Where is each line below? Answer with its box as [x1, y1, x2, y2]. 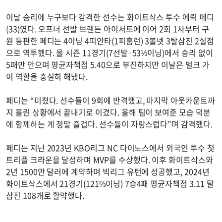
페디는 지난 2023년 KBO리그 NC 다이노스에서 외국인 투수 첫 [6, 141, 215, 154]
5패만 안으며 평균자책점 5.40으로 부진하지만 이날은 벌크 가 [6, 58, 210, 70]
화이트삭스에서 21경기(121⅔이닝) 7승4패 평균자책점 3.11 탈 [6, 177, 214, 189]
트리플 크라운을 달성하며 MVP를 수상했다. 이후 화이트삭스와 [6, 153, 213, 166]
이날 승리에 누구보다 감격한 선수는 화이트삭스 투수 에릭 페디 [6, 10, 214, 23]
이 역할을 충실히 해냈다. [6, 70, 90, 82]
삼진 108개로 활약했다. [6, 189, 87, 201]
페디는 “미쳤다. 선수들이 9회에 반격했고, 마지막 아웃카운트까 [6, 94, 215, 106]
